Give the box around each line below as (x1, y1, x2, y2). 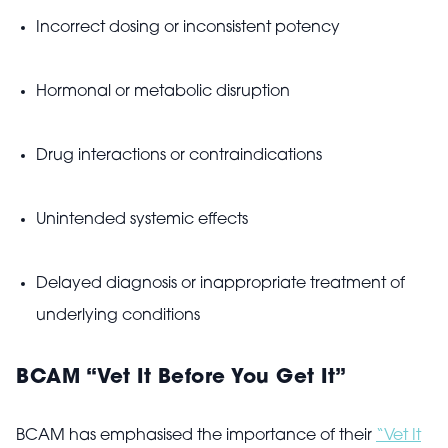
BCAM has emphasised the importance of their (16, 428, 376, 444)
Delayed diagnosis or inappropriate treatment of (36, 276, 405, 292)
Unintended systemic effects (36, 212, 248, 228)
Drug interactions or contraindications (36, 148, 322, 164)
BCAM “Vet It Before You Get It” (16, 368, 347, 388)
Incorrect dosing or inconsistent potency (36, 20, 340, 36)
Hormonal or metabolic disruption (36, 84, 290, 100)
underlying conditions (36, 308, 200, 324)
